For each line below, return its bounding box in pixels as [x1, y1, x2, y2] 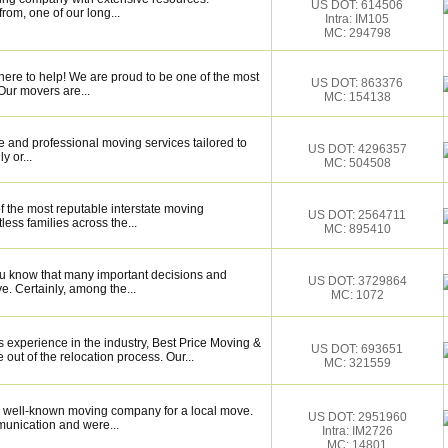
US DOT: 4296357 [307, 142, 407, 156]
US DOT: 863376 [311, 76, 403, 90]
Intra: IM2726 [321, 424, 393, 438]
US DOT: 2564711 [308, 208, 406, 222]
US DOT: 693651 [311, 342, 403, 356]
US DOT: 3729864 [307, 274, 407, 288]
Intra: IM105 [325, 12, 389, 26]
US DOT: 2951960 [307, 410, 407, 424]
